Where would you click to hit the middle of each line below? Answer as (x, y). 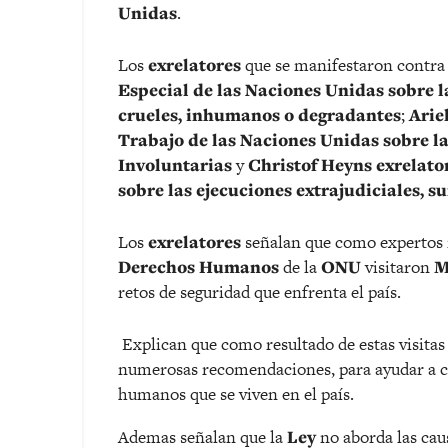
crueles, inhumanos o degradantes (259, 115)
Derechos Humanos (198, 267)
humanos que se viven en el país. (236, 394)
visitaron (397, 267)
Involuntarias (175, 165)
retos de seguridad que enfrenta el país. (259, 292)
